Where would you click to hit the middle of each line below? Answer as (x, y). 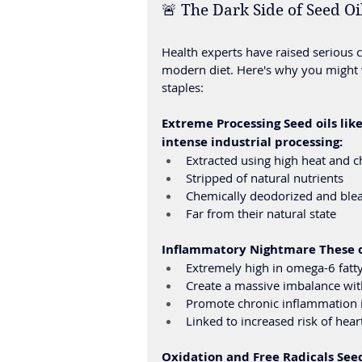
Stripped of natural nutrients (265, 178)
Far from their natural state (261, 213)
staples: (183, 87)
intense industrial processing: (252, 142)
